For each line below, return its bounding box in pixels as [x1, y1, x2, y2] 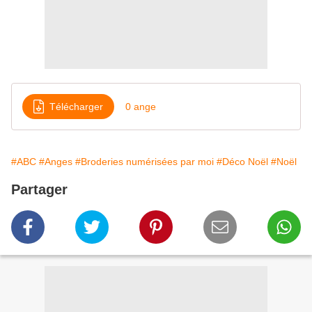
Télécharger [49, 100, 103, 112]
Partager [11, 182, 68, 198]
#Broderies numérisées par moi [75, 156, 214, 168]
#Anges [39, 156, 72, 168]
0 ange [125, 100, 156, 112]
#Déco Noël [217, 156, 268, 168]
